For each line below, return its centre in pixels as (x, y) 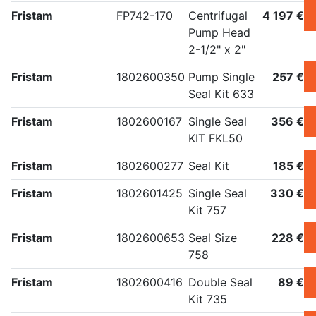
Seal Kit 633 (221, 94)
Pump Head (219, 33)
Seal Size (213, 238)
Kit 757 (207, 211)
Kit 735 (208, 299)
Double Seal (220, 282)
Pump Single (221, 77)
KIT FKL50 (215, 139)
